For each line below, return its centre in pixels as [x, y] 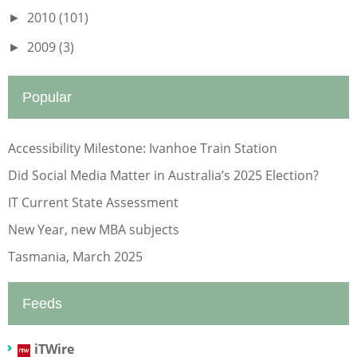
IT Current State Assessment [93, 202]
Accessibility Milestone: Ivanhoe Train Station [143, 148]
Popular [47, 97]
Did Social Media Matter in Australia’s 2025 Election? [163, 175]
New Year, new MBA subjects [94, 229]
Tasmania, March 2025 [75, 256]
